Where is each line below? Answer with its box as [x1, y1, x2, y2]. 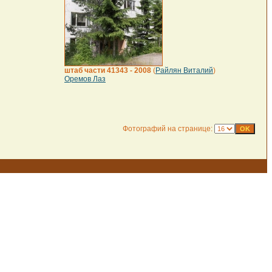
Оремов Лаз [64, 75, 106, 83]
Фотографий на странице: [123, 124, 214, 133]
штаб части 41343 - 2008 [64, 66, 151, 75]
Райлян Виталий [155, 66, 213, 75]
